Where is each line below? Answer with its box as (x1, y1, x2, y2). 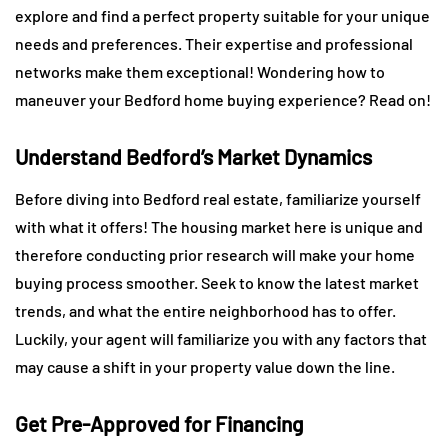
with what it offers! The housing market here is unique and (15, 216, 423, 236)
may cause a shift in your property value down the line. (15, 356, 395, 376)
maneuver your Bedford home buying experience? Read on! (15, 89, 431, 109)
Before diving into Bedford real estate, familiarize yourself (15, 188, 421, 208)
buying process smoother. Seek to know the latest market (15, 272, 419, 292)
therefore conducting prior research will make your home (15, 244, 415, 264)
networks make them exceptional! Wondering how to (15, 61, 385, 81)
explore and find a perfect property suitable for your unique (15, 5, 430, 25)
